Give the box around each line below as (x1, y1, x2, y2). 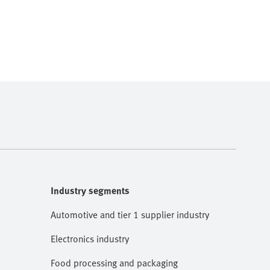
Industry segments (51, 183, 130, 198)
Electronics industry (51, 231, 129, 246)
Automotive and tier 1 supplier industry (51, 207, 209, 222)
